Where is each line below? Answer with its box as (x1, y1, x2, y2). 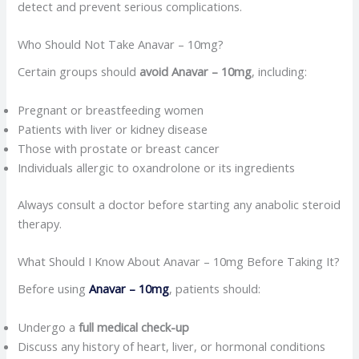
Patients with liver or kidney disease (18, 120, 208, 137)
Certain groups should (18, 63, 140, 80)
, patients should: (169, 280, 261, 297)
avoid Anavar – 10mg (139, 63, 252, 80)
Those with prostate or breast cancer (18, 139, 220, 156)
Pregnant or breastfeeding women (18, 101, 204, 118)
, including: (252, 63, 308, 80)
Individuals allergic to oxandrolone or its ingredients (18, 159, 296, 175)
